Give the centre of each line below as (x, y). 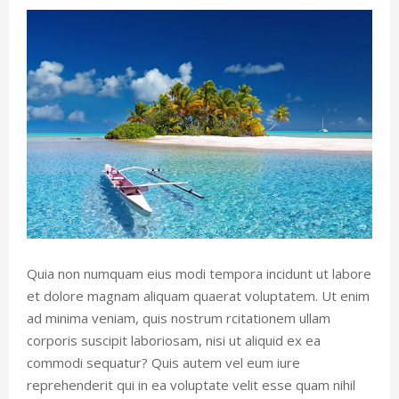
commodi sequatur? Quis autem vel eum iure (163, 363)
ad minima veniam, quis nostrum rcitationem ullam (179, 318)
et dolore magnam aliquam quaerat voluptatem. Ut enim (198, 296)
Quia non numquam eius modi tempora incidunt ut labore (199, 274)
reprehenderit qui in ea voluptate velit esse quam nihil (191, 385)
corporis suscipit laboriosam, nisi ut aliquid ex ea (174, 341)
